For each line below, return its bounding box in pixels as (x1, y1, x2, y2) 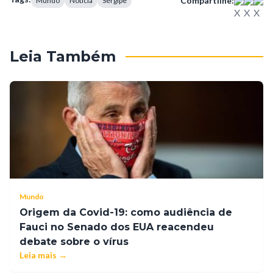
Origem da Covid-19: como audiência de (19, 206, 232, 218)
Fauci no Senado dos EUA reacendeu (19, 221, 214, 233)
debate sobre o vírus (19, 235, 129, 247)
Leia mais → (19, 249, 67, 260)
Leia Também (10, 47, 116, 65)
